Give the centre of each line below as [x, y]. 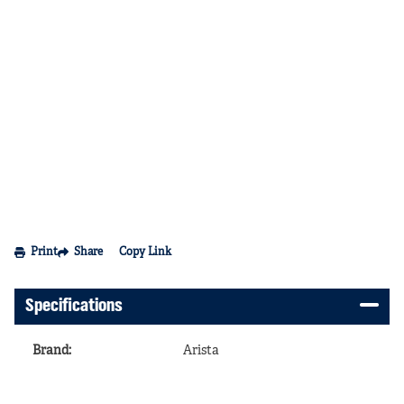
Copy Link [145, 252]
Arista [201, 351]
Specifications [74, 306]
